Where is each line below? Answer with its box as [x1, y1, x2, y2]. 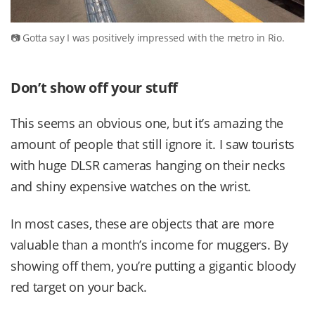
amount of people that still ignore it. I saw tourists [11, 135, 295, 153]
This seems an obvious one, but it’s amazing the [11, 114, 283, 131]
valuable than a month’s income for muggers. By [11, 236, 288, 254]
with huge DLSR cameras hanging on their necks [11, 156, 285, 174]
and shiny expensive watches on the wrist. [11, 177, 251, 195]
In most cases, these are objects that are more [11, 215, 274, 233]
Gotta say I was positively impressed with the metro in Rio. [22, 30, 285, 44]
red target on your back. [11, 278, 147, 296]
